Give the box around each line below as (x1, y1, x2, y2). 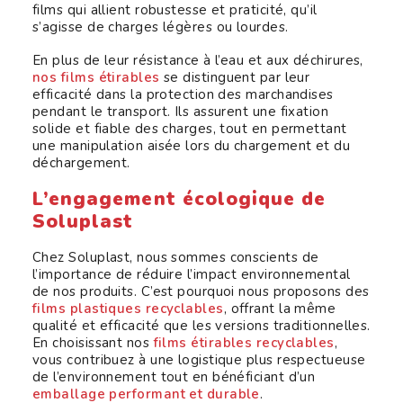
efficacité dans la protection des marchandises (32, 85, 334, 103)
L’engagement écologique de (32, 186, 327, 211)
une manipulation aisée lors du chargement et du (32, 137, 351, 155)
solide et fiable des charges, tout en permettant (32, 120, 347, 138)
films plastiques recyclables (32, 300, 224, 318)
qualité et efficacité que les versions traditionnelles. (32, 317, 371, 335)
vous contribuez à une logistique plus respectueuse (32, 351, 366, 369)
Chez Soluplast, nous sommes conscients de (32, 248, 319, 266)
